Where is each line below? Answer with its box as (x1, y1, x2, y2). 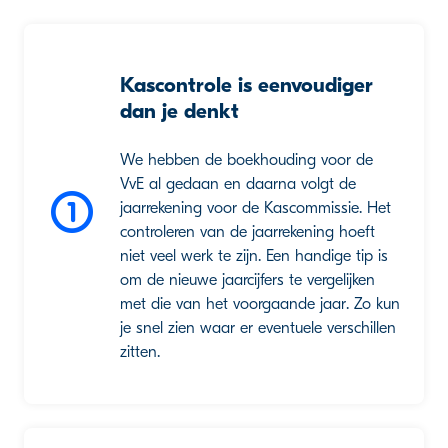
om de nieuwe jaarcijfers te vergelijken (120, 271, 375, 289)
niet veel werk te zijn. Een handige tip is (120, 247, 388, 265)
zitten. (120, 343, 160, 361)
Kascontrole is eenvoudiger (120, 73, 373, 97)
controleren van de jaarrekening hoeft (120, 223, 375, 241)
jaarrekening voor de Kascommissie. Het (120, 199, 391, 217)
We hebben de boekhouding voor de (120, 151, 373, 169)
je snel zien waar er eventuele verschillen (120, 319, 396, 337)
